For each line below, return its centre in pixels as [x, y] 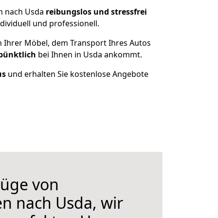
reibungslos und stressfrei [96, 12]
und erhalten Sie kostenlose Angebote [77, 74]
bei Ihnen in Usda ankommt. [89, 54]
